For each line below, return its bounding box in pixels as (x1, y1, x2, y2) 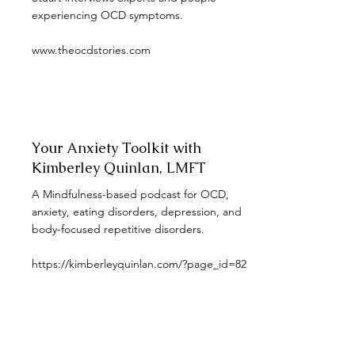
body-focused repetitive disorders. (32, 222, 208, 236)
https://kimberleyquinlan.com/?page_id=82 (32, 257, 246, 271)
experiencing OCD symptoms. (32, 8, 183, 22)
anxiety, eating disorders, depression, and (32, 204, 242, 219)
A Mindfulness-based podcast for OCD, (32, 187, 229, 201)
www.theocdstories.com (32, 43, 151, 57)
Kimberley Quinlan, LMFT (32, 158, 206, 177)
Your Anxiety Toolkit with (32, 139, 201, 157)
